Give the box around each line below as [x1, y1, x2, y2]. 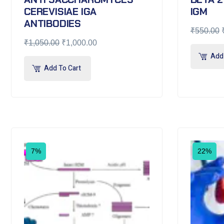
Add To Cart [44, 62, 81, 73]
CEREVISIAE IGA [24, 4, 97, 18]
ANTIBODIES [24, 16, 81, 30]
